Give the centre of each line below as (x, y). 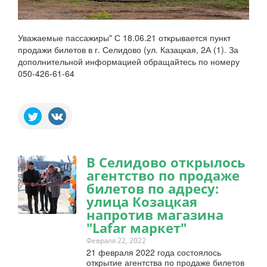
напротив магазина (155, 215)
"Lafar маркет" (136, 228)
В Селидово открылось (166, 162)
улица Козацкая (142, 202)
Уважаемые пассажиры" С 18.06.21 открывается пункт (124, 38)
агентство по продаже (163, 176)
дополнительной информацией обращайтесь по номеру (129, 62)
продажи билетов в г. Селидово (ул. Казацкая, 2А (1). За (128, 50)
